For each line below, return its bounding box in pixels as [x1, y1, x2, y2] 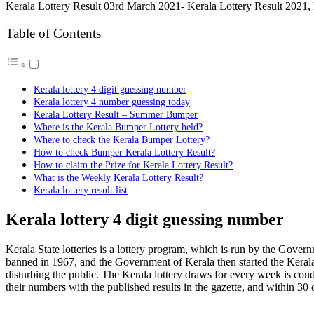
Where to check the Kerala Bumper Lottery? [34, 134, 210, 146]
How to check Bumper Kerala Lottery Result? [34, 146, 215, 158]
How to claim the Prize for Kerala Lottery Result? [34, 159, 233, 171]
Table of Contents [6, 26, 101, 41]
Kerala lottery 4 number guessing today [34, 96, 190, 108]
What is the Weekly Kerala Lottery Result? [34, 172, 203, 184]
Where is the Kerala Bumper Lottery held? [34, 121, 203, 133]
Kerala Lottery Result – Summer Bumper [34, 109, 198, 121]
